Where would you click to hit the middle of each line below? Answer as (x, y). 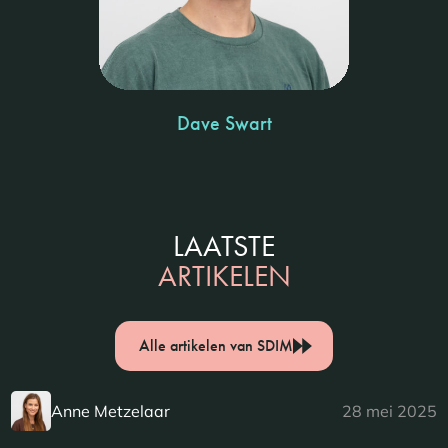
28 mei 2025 (389, 411)
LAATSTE (224, 246)
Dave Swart (224, 123)
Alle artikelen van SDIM (216, 346)
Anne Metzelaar (111, 411)
